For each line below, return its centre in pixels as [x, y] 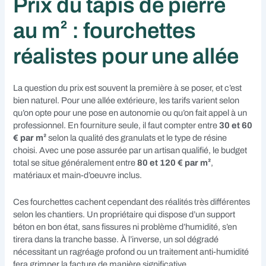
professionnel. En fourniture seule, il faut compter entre [116, 126]
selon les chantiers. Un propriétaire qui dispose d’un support [124, 214]
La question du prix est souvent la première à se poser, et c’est [128, 88]
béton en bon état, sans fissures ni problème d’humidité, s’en [125, 227]
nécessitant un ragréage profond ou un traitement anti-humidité [131, 251]
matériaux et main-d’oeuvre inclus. [78, 175]
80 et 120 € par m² [174, 163]
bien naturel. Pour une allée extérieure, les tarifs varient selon [126, 101]
